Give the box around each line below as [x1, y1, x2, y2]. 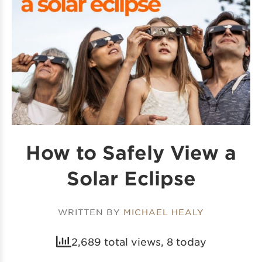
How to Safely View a [26, 142, 236, 164]
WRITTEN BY [58, 206, 123, 218]
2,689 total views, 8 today [71, 236, 206, 248]
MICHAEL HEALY [123, 206, 204, 218]
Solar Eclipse [66, 167, 196, 189]
